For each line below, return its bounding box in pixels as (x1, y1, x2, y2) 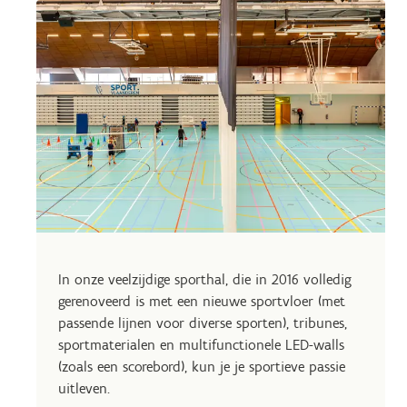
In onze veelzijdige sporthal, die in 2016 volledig (58, 271, 352, 288)
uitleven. (58, 380, 110, 397)
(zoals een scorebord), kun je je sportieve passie (58, 358, 345, 375)
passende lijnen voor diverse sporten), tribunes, (58, 314, 347, 332)
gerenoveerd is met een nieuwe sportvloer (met (58, 293, 345, 310)
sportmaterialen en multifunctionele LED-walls (58, 336, 344, 353)
